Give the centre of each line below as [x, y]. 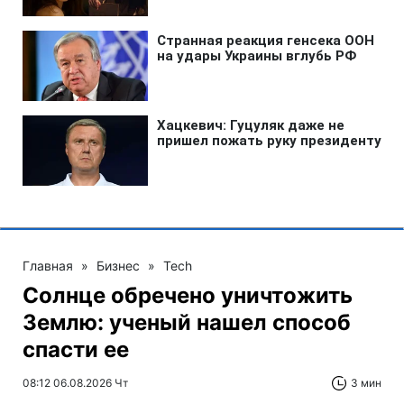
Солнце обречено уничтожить [188, 295]
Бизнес [118, 265]
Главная [48, 265]
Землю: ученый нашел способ [187, 322]
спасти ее [76, 349]
